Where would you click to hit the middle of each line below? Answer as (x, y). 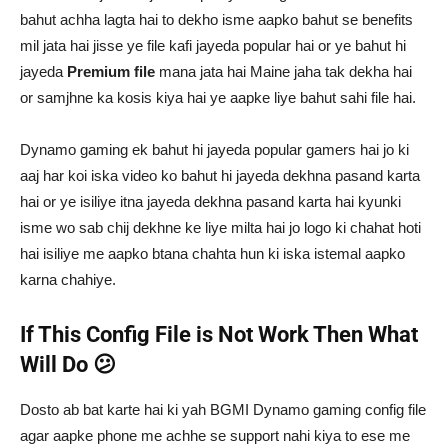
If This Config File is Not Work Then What (219, 334)
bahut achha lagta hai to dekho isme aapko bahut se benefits (216, 19)
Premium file (111, 71)
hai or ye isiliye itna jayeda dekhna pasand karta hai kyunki (210, 201)
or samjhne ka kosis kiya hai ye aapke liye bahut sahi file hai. (218, 97)
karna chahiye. (68, 279)
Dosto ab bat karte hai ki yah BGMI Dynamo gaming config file (223, 409)
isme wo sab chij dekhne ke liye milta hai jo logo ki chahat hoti (220, 227)
